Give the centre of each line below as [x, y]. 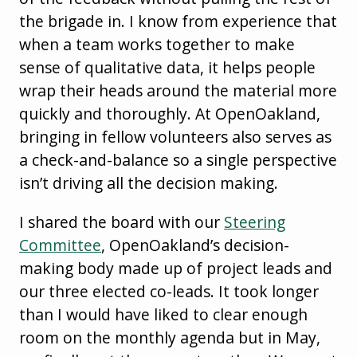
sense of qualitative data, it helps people [167, 68]
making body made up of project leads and [176, 269]
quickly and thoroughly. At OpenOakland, [170, 114]
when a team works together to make [157, 45]
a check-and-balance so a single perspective [178, 160]
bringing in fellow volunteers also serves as [175, 137]
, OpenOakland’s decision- [195, 245]
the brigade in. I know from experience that [178, 22]
